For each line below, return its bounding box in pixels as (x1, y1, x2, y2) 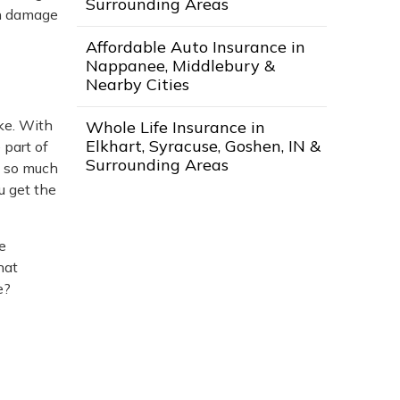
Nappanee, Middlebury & (86, 55, 275, 77)
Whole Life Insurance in (86, 117, 265, 138)
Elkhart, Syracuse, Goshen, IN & (86, 136, 321, 157)
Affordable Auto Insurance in (86, 37, 305, 58)
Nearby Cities (86, 74, 189, 96)
